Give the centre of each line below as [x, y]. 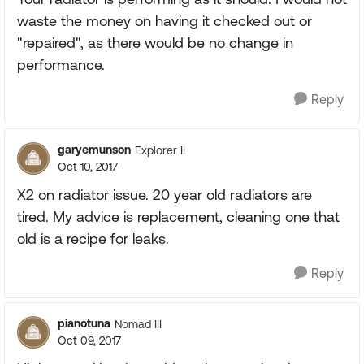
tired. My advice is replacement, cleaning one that [178, 217]
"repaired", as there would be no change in [155, 43]
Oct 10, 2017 [88, 167]
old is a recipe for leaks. [93, 238]
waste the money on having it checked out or [165, 21]
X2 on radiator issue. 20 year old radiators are [165, 195]
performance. [61, 65]
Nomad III [138, 324]
